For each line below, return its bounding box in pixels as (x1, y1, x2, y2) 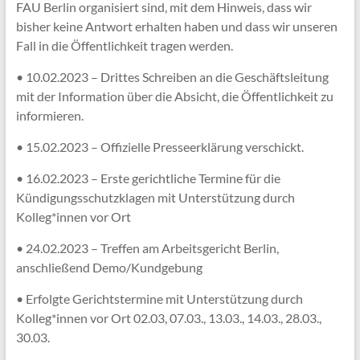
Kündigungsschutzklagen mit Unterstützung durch (15, 189, 295, 205)
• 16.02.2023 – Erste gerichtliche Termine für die (15, 170, 280, 186)
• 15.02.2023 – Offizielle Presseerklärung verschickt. (15, 138, 304, 154)
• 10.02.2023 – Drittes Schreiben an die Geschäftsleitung (15, 68, 329, 84)
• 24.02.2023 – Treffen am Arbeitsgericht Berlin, (15, 239, 279, 256)
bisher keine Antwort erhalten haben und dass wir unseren (15, 18, 337, 34)
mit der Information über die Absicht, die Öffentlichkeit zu (15, 88, 333, 104)
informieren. (15, 107, 84, 123)
